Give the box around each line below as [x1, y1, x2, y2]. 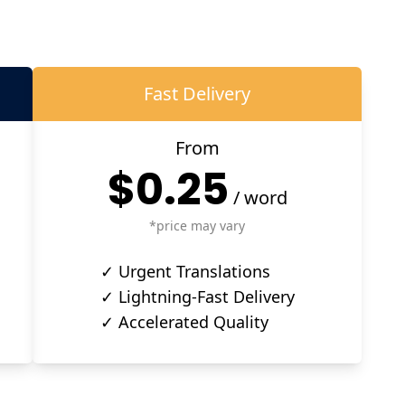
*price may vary [149, 216, 245, 234]
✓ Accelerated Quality [99, 310, 268, 333]
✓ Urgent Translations [99, 259, 270, 282]
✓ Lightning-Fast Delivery [99, 285, 295, 307]
